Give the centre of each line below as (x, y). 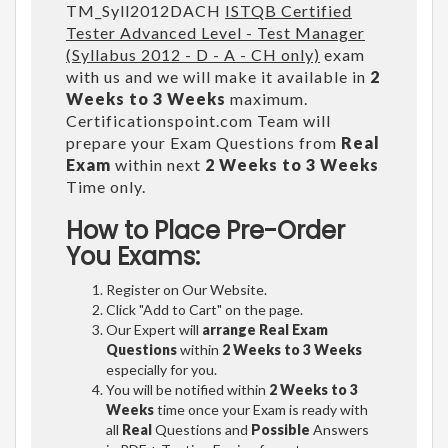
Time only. (106, 186)
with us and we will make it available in (218, 76)
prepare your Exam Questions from (203, 142)
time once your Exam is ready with (261, 409)
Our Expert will (154, 329)
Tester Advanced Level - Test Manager (215, 32)
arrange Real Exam (265, 329)
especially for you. (161, 369)
